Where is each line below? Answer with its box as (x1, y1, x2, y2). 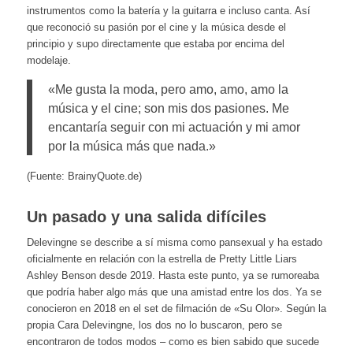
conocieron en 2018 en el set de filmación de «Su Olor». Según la (26, 302, 326, 314)
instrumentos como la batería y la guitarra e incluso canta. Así (26, 5, 310, 17)
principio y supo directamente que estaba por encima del (26, 38, 284, 50)
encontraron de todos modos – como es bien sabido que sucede (26, 335, 319, 347)
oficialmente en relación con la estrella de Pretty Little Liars (26, 252, 297, 265)
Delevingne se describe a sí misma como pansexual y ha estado (26, 236, 322, 248)
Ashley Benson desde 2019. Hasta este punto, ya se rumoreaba (26, 269, 319, 281)
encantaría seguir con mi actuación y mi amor (47, 119, 300, 134)
